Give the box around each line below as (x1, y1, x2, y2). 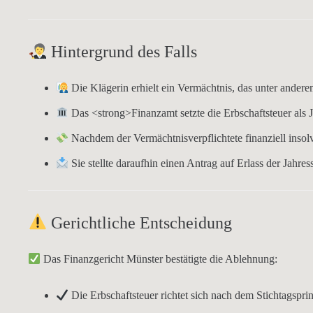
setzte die (177, 107, 224, 119)
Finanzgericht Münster (64, 253, 163, 265)
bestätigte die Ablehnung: (163, 253, 278, 265)
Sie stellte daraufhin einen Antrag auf (68, 157, 238, 169)
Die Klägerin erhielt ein (68, 82, 178, 94)
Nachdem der (68, 132, 134, 144)
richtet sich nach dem (158, 289, 257, 301)
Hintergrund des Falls (51, 43, 198, 61)
